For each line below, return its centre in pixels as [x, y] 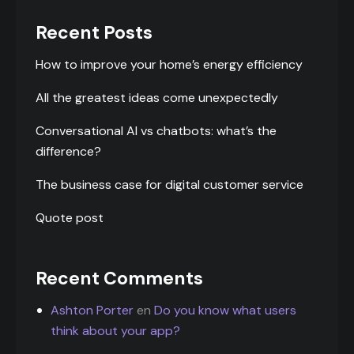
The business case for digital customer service [169, 184]
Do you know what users [226, 310]
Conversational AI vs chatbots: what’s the [156, 130]
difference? [68, 151]
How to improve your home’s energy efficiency [169, 64]
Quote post [70, 217]
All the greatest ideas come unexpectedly [157, 97]
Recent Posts [94, 32]
